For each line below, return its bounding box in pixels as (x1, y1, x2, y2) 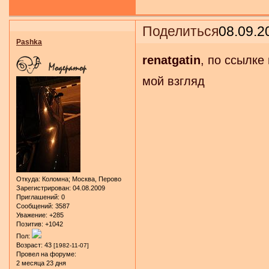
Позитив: (16, 220, 43, 228)
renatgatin (142, 53, 201, 67)
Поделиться (142, 23, 219, 40)
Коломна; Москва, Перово (40, 175, 121, 183)
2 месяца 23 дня (16, 259, 66, 267)
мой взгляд (142, 74, 205, 88)
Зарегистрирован (16, 184, 69, 192)
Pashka (16, 38, 42, 47)
